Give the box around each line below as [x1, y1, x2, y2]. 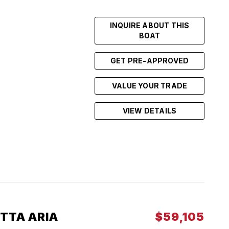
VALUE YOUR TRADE [111, 81, 188, 90]
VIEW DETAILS [122, 106, 177, 115]
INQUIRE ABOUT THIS [109, 21, 190, 30]
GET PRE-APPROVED [110, 56, 189, 65]
